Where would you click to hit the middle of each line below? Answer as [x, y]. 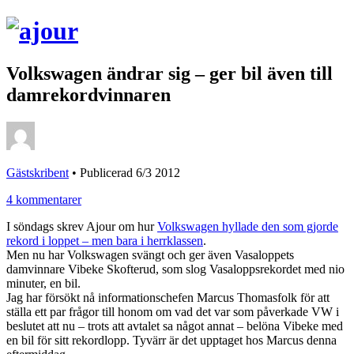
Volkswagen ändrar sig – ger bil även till [169, 73]
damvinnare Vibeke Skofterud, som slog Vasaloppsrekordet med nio [175, 269]
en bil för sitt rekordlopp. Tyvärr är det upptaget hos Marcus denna [171, 340]
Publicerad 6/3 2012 [130, 172]
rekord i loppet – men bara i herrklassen [105, 240]
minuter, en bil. [43, 283]
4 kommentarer [44, 199]
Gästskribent [38, 172]
